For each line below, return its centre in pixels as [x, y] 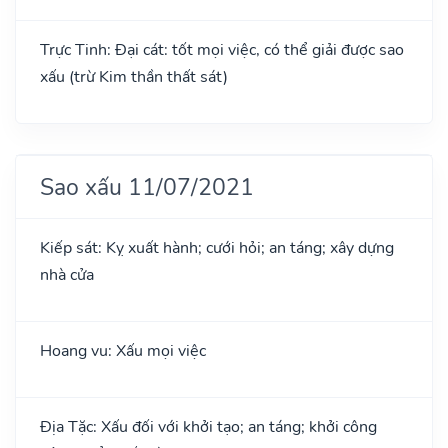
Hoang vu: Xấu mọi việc [123, 350]
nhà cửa [67, 274]
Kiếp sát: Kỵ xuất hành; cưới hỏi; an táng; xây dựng [217, 247]
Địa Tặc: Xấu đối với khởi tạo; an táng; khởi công [208, 426]
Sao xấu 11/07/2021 [147, 186]
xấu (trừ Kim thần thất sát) [134, 76]
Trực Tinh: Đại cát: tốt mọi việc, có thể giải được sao [222, 49]
